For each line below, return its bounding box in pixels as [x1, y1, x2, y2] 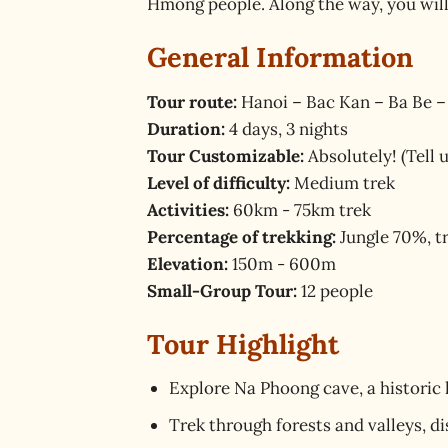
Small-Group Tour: [147, 279, 297, 302]
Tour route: [147, 90, 237, 113]
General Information [147, 39, 413, 74]
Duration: [147, 117, 225, 140]
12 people [297, 279, 373, 302]
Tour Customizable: [147, 144, 304, 167]
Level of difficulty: [147, 171, 290, 194]
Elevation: [147, 252, 228, 275]
